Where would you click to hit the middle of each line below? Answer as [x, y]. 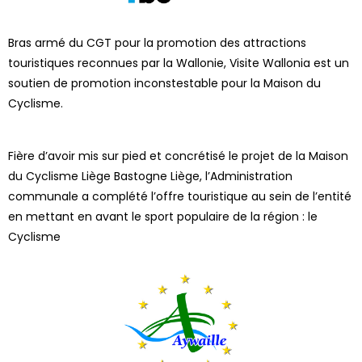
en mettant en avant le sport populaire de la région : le [163, 216]
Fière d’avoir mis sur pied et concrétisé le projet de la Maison [178, 156]
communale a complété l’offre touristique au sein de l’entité [180, 196]
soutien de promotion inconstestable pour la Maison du [164, 83]
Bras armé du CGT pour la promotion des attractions [157, 42]
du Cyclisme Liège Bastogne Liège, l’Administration [150, 176]
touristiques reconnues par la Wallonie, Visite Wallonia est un [179, 63]
